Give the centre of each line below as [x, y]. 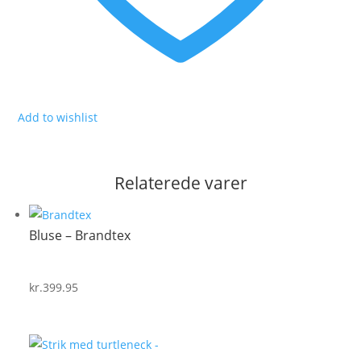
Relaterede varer [180, 183]
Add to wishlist [58, 118]
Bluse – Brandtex [80, 236]
